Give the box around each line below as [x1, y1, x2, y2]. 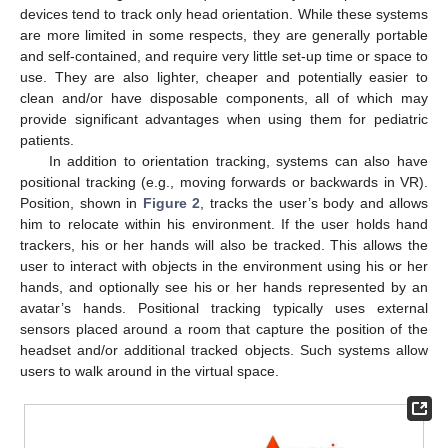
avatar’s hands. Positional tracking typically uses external [20, 300, 428, 317]
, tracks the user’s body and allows [200, 195, 428, 212]
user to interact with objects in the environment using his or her [20, 258, 428, 275]
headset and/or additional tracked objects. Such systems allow [20, 342, 428, 359]
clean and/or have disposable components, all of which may [20, 90, 428, 107]
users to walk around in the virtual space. [20, 363, 279, 380]
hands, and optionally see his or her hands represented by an [20, 279, 428, 296]
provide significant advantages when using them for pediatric [20, 111, 428, 128]
